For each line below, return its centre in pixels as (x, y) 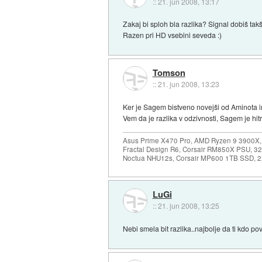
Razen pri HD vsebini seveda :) (173, 35)
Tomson (169, 73)
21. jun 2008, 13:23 (188, 84)
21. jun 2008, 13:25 (188, 206)
